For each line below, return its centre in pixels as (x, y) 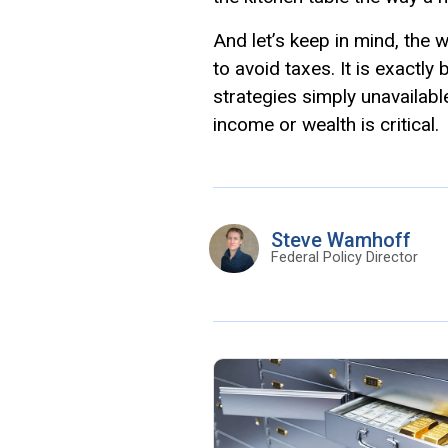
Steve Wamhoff (340, 239)
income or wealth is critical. (326, 124)
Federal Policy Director (344, 256)
